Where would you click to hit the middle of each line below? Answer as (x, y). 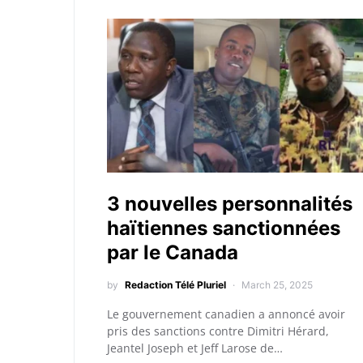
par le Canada (173, 252)
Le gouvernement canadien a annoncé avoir (226, 314)
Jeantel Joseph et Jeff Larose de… (195, 348)
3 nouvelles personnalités (230, 204)
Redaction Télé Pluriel (175, 285)
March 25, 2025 (277, 285)
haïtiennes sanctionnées (224, 228)
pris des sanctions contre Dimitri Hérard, (218, 331)
